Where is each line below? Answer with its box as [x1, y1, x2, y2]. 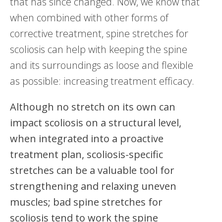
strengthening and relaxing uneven [10, 179, 176, 193]
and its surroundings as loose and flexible [10, 58, 193, 72]
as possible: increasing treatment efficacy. [10, 74, 194, 88]
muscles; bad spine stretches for [10, 195, 163, 209]
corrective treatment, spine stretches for [10, 26, 188, 40]
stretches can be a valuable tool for [10, 163, 174, 177]
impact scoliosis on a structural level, [10, 115, 181, 129]
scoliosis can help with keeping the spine [10, 42, 187, 56]
